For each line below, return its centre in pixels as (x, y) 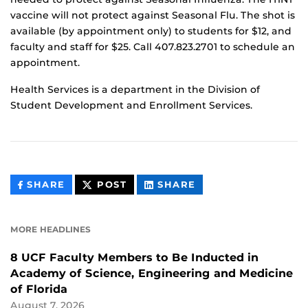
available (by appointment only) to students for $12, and (151, 31)
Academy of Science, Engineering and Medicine (152, 274)
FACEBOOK (95, 215)
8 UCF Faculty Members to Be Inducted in (134, 258)
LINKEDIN (222, 215)
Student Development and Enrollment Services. (131, 106)
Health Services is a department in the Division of (135, 90)
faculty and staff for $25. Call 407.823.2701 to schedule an (153, 47)
